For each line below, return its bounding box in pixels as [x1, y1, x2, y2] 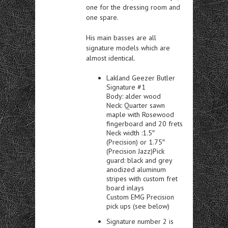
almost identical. [86, 53, 135, 63]
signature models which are [86, 43, 170, 52]
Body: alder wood [106, 91, 161, 101]
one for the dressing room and [86, 2, 180, 12]
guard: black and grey [106, 155, 172, 165]
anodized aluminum [106, 164, 166, 174]
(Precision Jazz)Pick [106, 146, 164, 156]
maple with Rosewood [106, 109, 174, 119]
